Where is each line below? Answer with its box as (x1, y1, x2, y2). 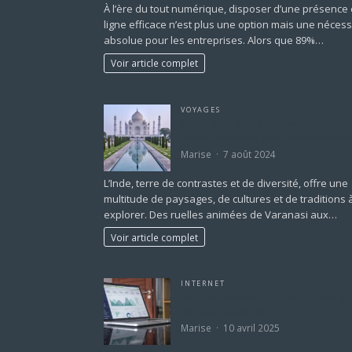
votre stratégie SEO (181, 303, 273, 318)
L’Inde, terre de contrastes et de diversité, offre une (104, 175, 348, 190)
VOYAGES (181, 104, 221, 115)
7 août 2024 (223, 147, 276, 160)
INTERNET (181, 277, 225, 288)
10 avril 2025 (223, 321, 280, 335)
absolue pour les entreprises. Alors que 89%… (104, 33, 324, 48)
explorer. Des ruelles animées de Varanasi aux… (104, 207, 337, 222)
